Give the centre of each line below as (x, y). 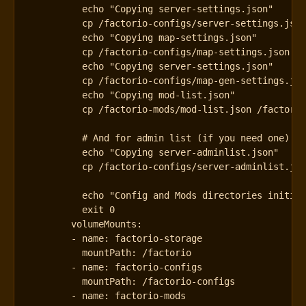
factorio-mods (151, 295)
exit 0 (71, 209)
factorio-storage (159, 238)
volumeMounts (104, 224)
